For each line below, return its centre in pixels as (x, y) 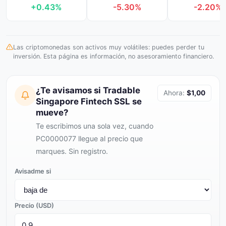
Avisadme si (33, 171)
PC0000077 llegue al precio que (89, 138)
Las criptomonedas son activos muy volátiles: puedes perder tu (109, 47)
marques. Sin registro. (72, 151)
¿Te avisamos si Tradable (88, 90)
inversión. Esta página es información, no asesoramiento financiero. (114, 56)
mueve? (52, 112)
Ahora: (175, 93)
